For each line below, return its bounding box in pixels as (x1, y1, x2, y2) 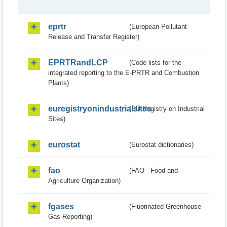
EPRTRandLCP (48, 58, 108, 67)
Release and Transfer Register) (48, 33, 139, 41)
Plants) (48, 79, 69, 87)
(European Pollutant (129, 23, 187, 31)
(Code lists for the (129, 59, 182, 67)
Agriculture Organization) (48, 177, 121, 185)
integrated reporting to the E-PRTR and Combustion (48, 69, 199, 77)
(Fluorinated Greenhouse (129, 203, 202, 211)
